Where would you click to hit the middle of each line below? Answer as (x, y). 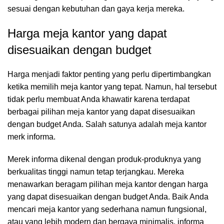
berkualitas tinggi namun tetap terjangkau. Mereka (96, 172)
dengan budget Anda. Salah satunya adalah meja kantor (107, 124)
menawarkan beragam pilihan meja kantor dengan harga (108, 184)
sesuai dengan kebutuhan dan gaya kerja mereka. (96, 9)
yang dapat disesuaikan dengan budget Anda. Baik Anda (108, 197)
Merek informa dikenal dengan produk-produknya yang (104, 159)
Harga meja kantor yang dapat (87, 33)
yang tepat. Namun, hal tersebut (159, 87)
